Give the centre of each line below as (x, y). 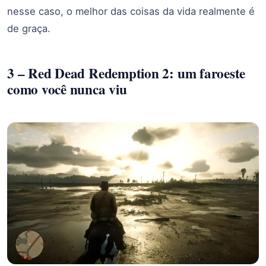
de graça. (29, 29)
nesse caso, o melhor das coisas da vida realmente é (131, 12)
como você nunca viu (67, 89)
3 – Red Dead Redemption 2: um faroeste (126, 73)
